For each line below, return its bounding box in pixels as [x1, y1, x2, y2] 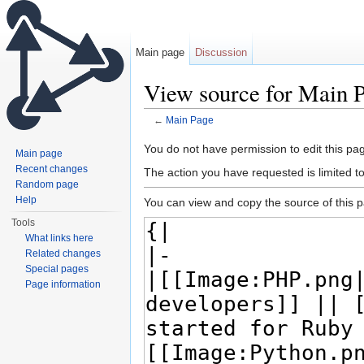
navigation [192, 126, 245, 140]
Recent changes [15, 163, 89, 175]
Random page [15, 179, 80, 190]
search [251, 126, 286, 140]
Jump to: [144, 126, 192, 140]
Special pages [25, 263, 89, 275]
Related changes [25, 248, 102, 259]
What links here [25, 232, 94, 244]
